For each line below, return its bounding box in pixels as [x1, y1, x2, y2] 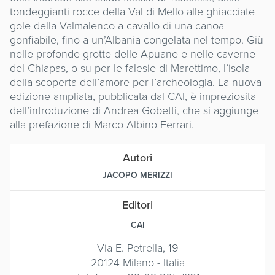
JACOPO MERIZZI [103, 169, 172, 181]
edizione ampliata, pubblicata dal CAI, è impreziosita [10, 88, 256, 103]
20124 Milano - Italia [90, 255, 185, 269]
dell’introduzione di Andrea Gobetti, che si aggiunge [10, 103, 258, 117]
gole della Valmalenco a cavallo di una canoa [10, 18, 224, 33]
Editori [122, 197, 153, 212]
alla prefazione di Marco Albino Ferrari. [10, 117, 194, 131]
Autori [123, 150, 152, 165]
